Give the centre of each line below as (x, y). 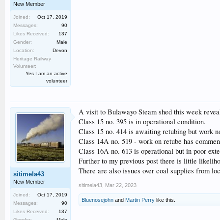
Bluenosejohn (97, 200)
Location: (24, 51)
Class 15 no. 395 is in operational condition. (142, 122)
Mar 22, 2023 (121, 185)
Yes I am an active (46, 74)
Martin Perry (140, 200)
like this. (165, 200)
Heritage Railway (32, 59)
